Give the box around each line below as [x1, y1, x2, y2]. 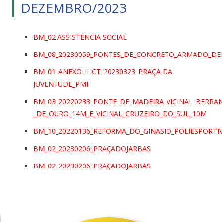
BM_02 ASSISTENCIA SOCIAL [33, 32, 127, 42]
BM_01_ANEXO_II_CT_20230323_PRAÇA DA [33, 66, 172, 76]
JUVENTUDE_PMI [33, 79, 88, 89]
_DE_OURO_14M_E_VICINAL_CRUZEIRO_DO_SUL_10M [33, 109, 207, 118]
